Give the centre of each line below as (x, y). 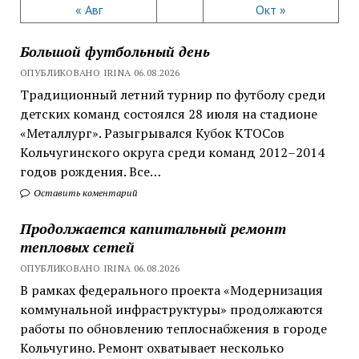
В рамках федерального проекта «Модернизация (171, 290)
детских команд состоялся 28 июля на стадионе (168, 113)
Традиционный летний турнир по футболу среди (172, 94)
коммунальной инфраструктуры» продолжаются (171, 309)
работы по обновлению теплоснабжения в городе (173, 328)
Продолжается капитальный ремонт (153, 228)
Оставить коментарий (84, 192)
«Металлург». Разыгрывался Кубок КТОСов (152, 133)
